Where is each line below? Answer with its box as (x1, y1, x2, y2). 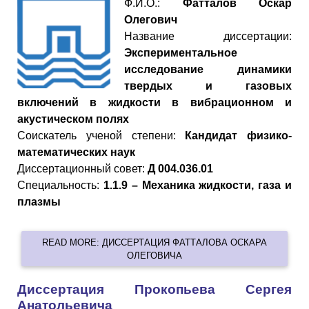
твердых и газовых (124, 80, 292, 92)
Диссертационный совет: (17, 163, 148, 175)
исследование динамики (124, 63, 292, 76)
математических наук (17, 146, 135, 159)
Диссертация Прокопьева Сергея (17, 282, 292, 297)
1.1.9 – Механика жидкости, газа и (103, 179, 292, 192)
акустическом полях (17, 113, 129, 126)
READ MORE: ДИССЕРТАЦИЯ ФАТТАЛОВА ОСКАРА (42, 237, 267, 248)
